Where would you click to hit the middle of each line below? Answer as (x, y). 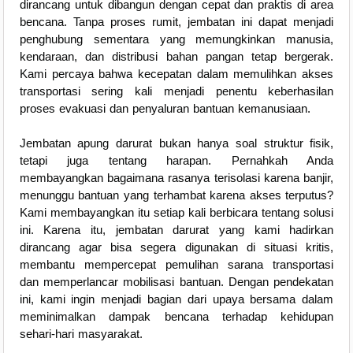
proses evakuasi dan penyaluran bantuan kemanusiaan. (165, 109)
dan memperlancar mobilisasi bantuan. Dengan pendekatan (176, 282)
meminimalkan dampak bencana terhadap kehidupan (176, 317)
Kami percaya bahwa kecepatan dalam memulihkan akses (176, 74)
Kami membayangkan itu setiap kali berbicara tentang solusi (176, 213)
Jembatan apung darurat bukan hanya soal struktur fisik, (176, 143)
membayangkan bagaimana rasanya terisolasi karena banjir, (176, 178)
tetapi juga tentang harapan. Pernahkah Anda (176, 161)
